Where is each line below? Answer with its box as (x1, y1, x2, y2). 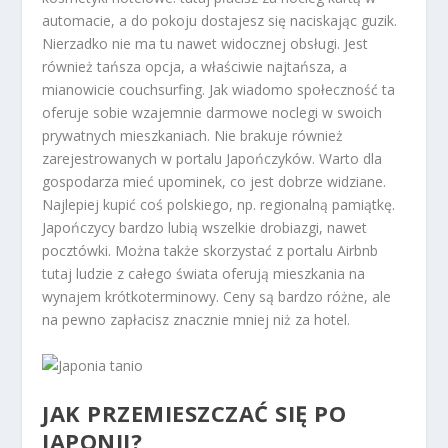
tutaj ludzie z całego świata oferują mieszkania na (42, 264, 366, 284)
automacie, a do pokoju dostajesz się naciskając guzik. (42, 11, 398, 31)
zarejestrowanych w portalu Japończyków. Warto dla (42, 149, 383, 169)
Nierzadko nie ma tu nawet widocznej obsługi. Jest (42, 34, 369, 54)
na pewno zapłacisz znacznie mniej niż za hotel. (42, 310, 351, 330)
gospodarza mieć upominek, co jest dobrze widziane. (42, 172, 387, 192)
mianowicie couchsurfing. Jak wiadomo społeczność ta (42, 80, 396, 100)
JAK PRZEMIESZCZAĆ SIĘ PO (42, 397, 347, 428)
